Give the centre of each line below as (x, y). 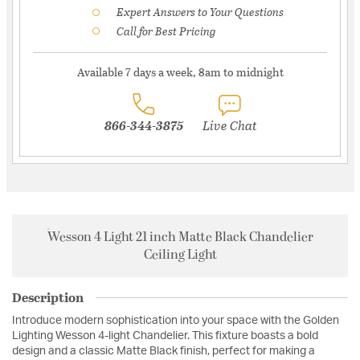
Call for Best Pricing (166, 31)
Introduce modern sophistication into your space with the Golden (176, 321)
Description (48, 297)
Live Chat (229, 125)
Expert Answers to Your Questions (200, 12)
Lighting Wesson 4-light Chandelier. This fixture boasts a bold (165, 336)
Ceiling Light (180, 255)
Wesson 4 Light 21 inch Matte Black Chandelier (180, 237)
